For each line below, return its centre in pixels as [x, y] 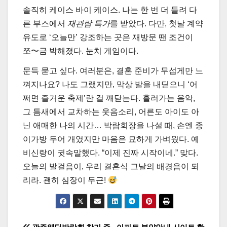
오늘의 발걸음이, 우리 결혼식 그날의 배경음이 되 [111, 167]
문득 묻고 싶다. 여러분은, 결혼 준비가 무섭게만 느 [113, 71]
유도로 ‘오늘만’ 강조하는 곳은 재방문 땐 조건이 [108, 37]
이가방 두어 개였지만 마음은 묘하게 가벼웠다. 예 [111, 139]
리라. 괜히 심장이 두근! [65, 180]
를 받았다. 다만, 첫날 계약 [157, 23]
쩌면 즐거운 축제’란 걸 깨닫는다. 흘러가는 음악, [109, 98]
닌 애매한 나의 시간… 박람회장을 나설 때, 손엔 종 [113, 126]
